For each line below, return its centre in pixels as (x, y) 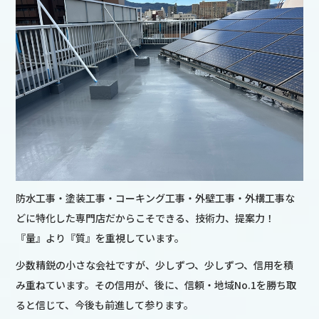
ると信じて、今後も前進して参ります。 (105, 304)
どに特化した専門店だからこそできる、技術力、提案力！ (146, 218)
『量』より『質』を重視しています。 (100, 237)
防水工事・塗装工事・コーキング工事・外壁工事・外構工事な (156, 198)
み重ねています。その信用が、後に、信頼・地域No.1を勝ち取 (156, 284)
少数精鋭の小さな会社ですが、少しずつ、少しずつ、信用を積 (155, 265)
